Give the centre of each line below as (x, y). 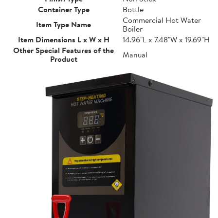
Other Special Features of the (64, 50)
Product (64, 59)
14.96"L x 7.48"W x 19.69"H (166, 39)
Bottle (133, 9)
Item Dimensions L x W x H (64, 39)
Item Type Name (64, 24)
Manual (135, 54)
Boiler (133, 28)
